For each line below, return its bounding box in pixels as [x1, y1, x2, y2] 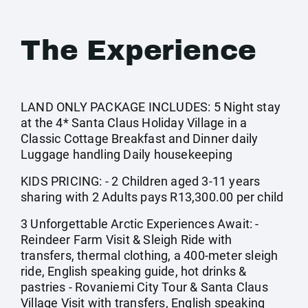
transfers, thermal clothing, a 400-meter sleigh [21, 248, 278, 263]
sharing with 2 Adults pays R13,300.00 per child [21, 190, 284, 204]
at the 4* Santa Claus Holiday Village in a [21, 115, 247, 130]
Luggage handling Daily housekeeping [21, 147, 232, 162]
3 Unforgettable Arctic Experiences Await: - [21, 217, 259, 231]
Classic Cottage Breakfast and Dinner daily [21, 131, 258, 146]
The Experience [21, 36, 257, 65]
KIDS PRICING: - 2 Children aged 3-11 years [21, 174, 261, 188]
